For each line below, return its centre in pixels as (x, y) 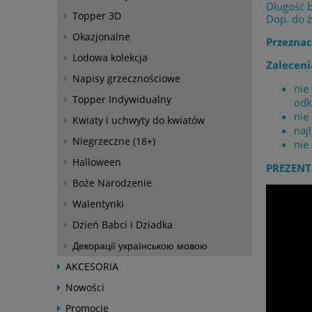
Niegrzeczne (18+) (114, 141)
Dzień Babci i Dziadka (123, 225)
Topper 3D (97, 16)
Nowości (85, 287)
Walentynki (98, 204)
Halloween (97, 162)
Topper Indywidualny (122, 99)
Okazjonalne (101, 37)
